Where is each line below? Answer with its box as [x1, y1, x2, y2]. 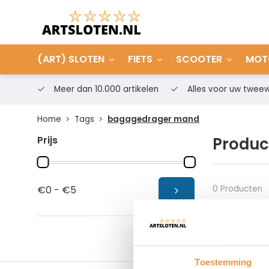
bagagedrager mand [107, 113, 199, 125]
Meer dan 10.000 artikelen [52, 83, 159, 95]
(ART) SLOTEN [37, 52, 104, 66]
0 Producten [212, 183, 262, 195]
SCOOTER [176, 52, 222, 66]
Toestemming [195, 256, 252, 267]
